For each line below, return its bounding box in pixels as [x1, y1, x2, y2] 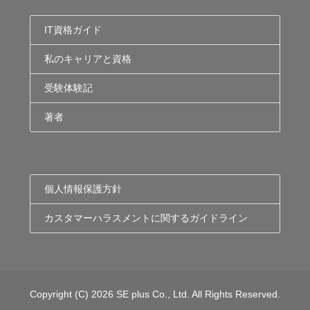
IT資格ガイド [44, 24, 102, 36]
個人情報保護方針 [44, 183, 122, 195]
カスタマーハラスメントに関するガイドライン [44, 212, 248, 224]
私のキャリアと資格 [44, 53, 132, 65]
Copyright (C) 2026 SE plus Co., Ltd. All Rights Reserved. [30, 289, 280, 300]
